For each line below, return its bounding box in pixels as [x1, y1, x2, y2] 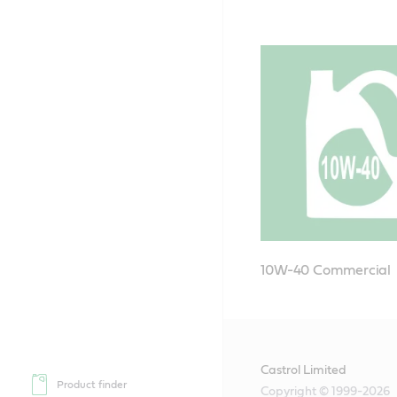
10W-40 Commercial [260, 262, 395, 277]
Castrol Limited [260, 363, 346, 377]
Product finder [57, 379, 127, 390]
